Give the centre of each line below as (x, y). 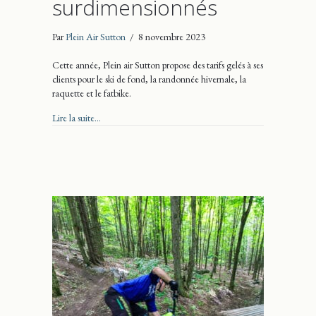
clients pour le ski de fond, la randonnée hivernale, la (149, 79)
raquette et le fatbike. (92, 93)
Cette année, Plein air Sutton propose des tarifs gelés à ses (158, 65)
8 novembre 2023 (172, 36)
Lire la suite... (77, 117)
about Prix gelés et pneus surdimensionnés (177, 117)
